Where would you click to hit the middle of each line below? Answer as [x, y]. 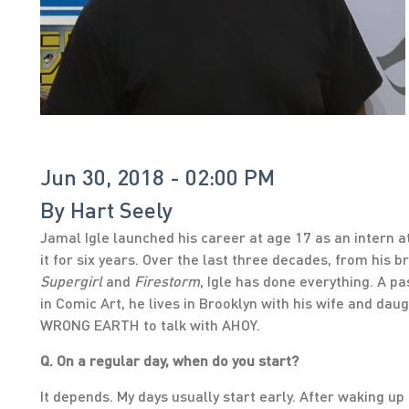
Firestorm [167, 281]
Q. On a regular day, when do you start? [169, 360]
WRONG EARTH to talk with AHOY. [150, 325]
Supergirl [71, 281]
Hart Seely [121, 210]
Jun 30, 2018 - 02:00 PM [157, 177]
